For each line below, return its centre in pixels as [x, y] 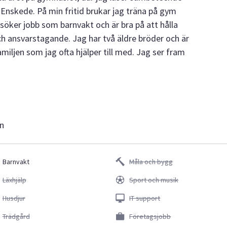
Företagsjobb [150, 216]
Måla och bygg [151, 162]
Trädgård [16, 216]
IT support [145, 198]
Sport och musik [154, 180]
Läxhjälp [14, 180]
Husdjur [14, 198]
